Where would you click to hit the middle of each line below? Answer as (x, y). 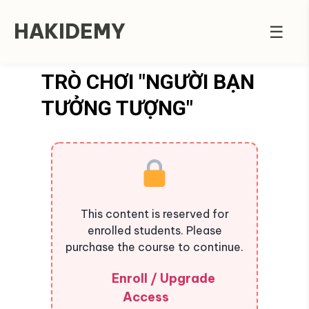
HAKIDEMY (70, 31)
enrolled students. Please (154, 230)
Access (146, 297)
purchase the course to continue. (154, 247)
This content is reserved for (154, 214)
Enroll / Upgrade (163, 278)
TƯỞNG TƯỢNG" (120, 108)
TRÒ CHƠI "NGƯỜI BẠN (148, 82)
